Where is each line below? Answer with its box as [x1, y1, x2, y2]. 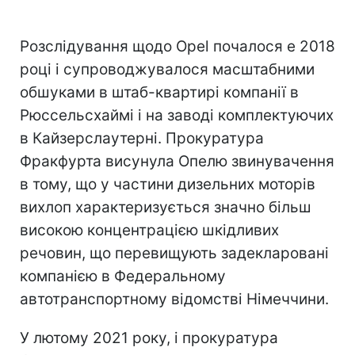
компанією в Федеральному [20, 266, 226, 285]
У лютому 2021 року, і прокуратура [20, 328, 278, 347]
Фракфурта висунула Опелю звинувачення [20, 151, 334, 170]
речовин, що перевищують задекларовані [20, 243, 329, 262]
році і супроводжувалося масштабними [20, 59, 315, 78]
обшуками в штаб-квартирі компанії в [20, 82, 299, 101]
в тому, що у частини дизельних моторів [20, 174, 315, 193]
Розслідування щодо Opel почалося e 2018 [20, 36, 335, 55]
